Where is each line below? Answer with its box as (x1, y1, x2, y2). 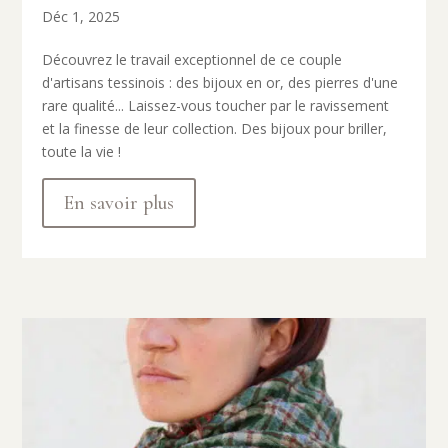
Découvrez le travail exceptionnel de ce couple (42, 49, 343, 69)
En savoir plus (64, 190, 175, 215)
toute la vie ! (42, 141, 122, 161)
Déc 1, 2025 (42, 6, 121, 26)
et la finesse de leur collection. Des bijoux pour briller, (42, 118, 388, 138)
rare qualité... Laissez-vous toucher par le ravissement (42, 95, 390, 115)
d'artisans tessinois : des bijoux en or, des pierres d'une (42, 72, 399, 92)
